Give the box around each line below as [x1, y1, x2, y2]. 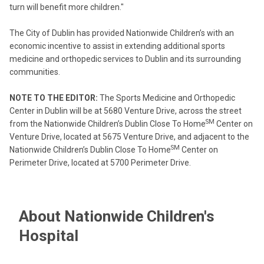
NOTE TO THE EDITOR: [9, 93, 100, 103]
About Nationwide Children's [19, 207, 214, 225]
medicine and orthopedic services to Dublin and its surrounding [9, 54, 241, 64]
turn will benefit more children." [9, 2, 124, 12]
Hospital [19, 227, 78, 245]
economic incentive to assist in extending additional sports [9, 41, 225, 51]
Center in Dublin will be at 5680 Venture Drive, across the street [9, 106, 242, 115]
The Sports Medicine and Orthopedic [100, 93, 235, 103]
